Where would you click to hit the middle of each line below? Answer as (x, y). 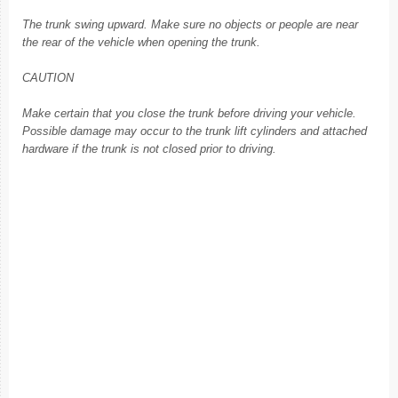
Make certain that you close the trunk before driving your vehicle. (189, 113)
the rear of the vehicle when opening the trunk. (141, 42)
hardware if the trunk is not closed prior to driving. (149, 149)
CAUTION (48, 78)
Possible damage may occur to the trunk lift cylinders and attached (195, 131)
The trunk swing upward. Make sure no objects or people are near (190, 24)
